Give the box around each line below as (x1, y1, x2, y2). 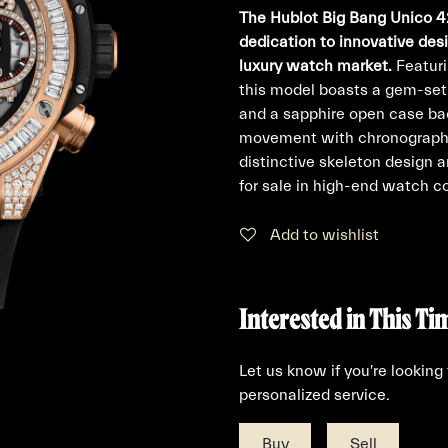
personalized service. (239, 386, 390, 404)
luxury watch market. (239, 57, 392, 75)
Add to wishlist (270, 226, 379, 244)
